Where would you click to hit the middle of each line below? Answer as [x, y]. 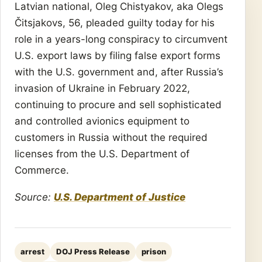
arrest [32, 252]
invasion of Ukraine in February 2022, [102, 88]
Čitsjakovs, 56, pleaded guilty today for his [115, 23]
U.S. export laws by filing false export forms [118, 55]
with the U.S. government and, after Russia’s [119, 72]
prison [154, 252]
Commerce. [43, 170]
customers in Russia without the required [111, 137]
